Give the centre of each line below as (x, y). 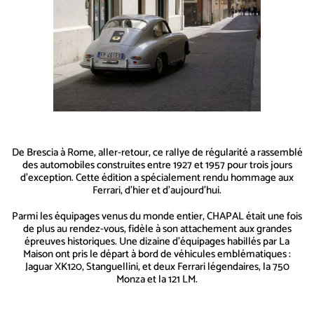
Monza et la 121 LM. (157, 280)
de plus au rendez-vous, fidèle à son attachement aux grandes (157, 229)
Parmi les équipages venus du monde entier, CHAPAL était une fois (157, 217)
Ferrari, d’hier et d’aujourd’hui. (157, 190)
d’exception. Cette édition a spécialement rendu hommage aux (157, 177)
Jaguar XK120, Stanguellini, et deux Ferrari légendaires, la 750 (157, 267)
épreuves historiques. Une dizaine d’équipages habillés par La (157, 242)
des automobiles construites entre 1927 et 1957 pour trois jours (157, 165)
